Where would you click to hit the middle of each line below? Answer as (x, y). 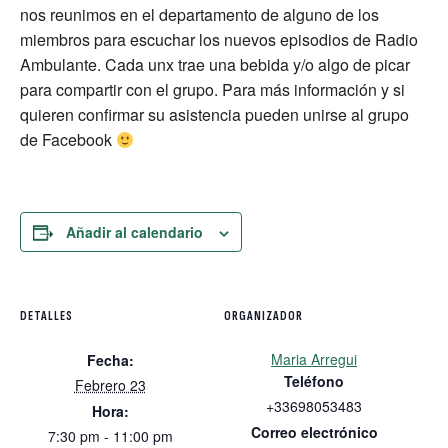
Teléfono (314, 381)
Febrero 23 (110, 385)
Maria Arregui (314, 359)
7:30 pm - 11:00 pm (110, 436)
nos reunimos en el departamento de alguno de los (199, 14)
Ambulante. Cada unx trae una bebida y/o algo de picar (215, 64)
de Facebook (68, 139)
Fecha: (110, 360)
